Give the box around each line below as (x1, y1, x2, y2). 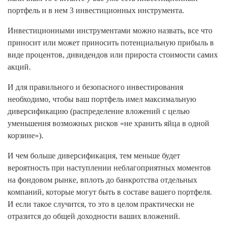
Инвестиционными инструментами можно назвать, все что (8, 26, 212, 35)
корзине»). (8, 131, 43, 140)
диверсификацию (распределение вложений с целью (8, 107, 190, 116)
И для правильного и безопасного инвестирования (8, 83, 183, 91)
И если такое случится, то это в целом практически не (8, 200, 194, 208)
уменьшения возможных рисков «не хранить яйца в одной (8, 119, 209, 128)
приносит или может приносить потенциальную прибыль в (8, 38, 214, 47)
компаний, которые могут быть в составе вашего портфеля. (8, 188, 212, 196)
